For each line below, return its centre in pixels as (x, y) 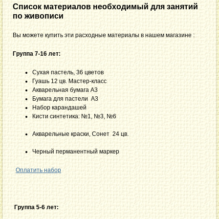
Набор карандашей (95, 107)
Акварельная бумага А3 (69, 90)
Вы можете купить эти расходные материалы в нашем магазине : (104, 35)
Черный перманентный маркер (76, 151)
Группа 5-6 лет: (36, 207)
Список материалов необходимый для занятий (105, 6)
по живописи (38, 16)
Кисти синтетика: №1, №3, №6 (112, 116)
